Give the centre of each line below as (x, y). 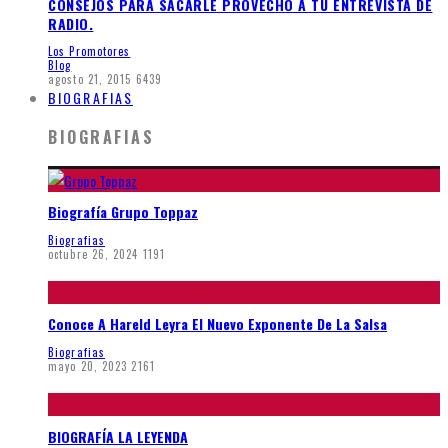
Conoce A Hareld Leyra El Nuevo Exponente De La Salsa (217, 324)
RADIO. (71, 23)
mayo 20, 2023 (88, 365)
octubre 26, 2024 (93, 253)
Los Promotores (89, 51)
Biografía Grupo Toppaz (123, 212)
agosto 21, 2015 (90, 79)
